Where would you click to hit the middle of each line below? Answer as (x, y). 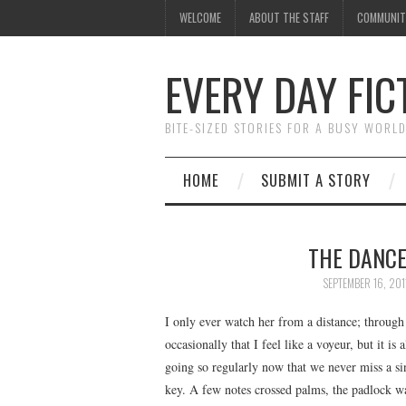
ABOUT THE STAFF (289, 18)
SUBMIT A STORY (316, 180)
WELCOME (200, 18)
